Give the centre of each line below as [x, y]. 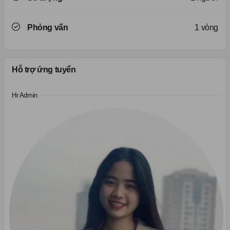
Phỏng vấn [48, 28]
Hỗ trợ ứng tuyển [44, 70]
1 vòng [206, 28]
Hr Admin [25, 95]
